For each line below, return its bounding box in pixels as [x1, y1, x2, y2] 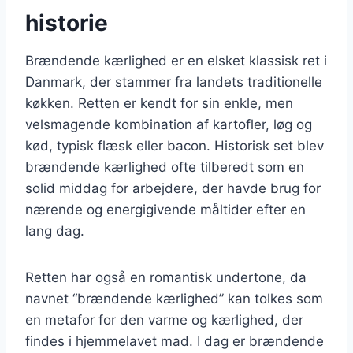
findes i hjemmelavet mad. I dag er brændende [25, 333, 324, 349]
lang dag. [25, 222, 84, 239]
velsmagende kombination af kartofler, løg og [25, 116, 312, 132]
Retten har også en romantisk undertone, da [25, 269, 307, 285]
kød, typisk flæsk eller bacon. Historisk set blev [25, 137, 324, 154]
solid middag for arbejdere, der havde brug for [25, 180, 321, 196]
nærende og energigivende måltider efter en [25, 201, 306, 217]
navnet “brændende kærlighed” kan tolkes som [25, 290, 323, 307]
